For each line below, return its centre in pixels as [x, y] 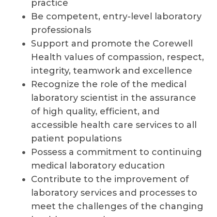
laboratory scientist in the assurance [114, 98]
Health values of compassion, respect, [117, 57]
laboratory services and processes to [114, 193]
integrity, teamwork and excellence [112, 71]
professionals [61, 30]
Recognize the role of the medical [109, 84]
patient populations [76, 139]
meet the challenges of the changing [117, 206]
